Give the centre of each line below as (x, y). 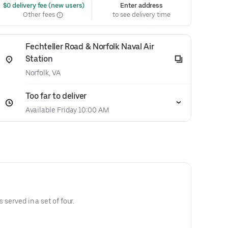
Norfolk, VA (43, 73)
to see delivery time (141, 15)
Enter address (142, 5)
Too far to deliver (56, 96)
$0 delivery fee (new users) (43, 5)
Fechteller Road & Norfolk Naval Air (90, 47)
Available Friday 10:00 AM (67, 110)
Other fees (40, 15)
